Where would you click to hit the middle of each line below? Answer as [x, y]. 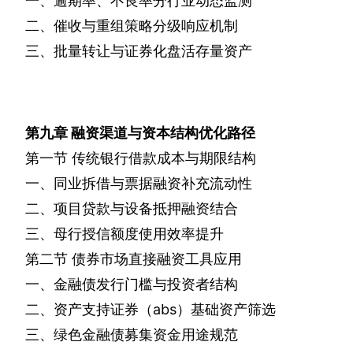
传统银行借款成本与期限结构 [164, 158]
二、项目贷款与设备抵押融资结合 [132, 209]
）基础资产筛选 [226, 310]
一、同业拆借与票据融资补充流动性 [139, 184]
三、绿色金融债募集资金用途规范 [132, 335]
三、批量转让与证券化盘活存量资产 [139, 51]
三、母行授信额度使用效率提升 [124, 234]
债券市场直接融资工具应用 [157, 259]
